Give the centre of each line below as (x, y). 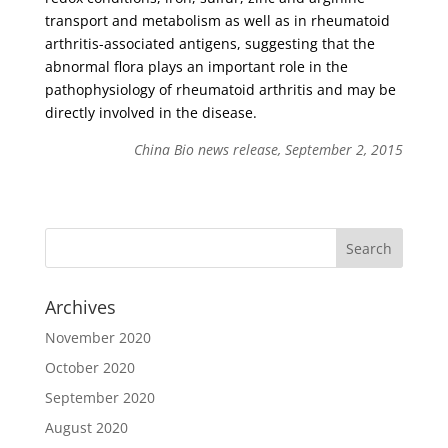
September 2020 (99, 397)
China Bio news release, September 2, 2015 (269, 149)
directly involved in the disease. (150, 112)
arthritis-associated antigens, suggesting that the (209, 43)
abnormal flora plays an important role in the (196, 66)
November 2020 (97, 337)
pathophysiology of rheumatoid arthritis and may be (220, 89)
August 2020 (86, 427)
